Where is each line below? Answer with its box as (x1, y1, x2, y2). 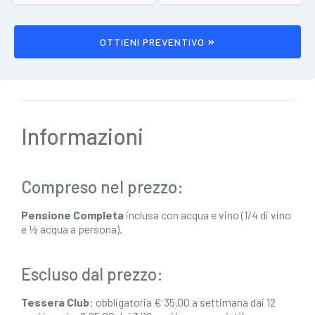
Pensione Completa (21, 208, 124, 221)
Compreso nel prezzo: (21, 176, 184, 197)
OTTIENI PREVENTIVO (100, 36, 205, 48)
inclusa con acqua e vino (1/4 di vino (124, 208, 291, 221)
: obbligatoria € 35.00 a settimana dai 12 (89, 295, 276, 309)
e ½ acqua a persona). (21, 222, 122, 236)
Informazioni (21, 122, 143, 149)
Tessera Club (21, 295, 89, 309)
